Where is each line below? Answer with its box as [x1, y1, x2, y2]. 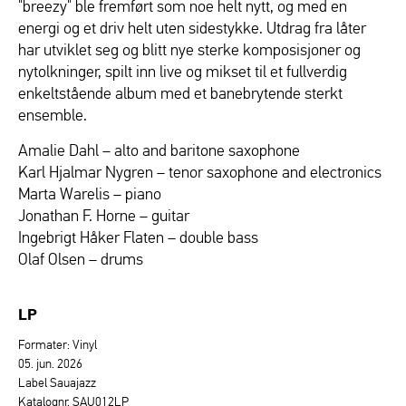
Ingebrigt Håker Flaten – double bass [18, 227, 258, 246]
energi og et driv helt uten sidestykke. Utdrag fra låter [18, 18, 366, 37]
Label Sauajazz [18, 374, 96, 390]
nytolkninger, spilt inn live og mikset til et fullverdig [18, 62, 347, 81]
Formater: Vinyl [18, 336, 97, 352]
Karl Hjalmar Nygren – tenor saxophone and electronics [18, 162, 382, 181]
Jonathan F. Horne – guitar [18, 206, 189, 225]
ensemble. [18, 105, 87, 124]
